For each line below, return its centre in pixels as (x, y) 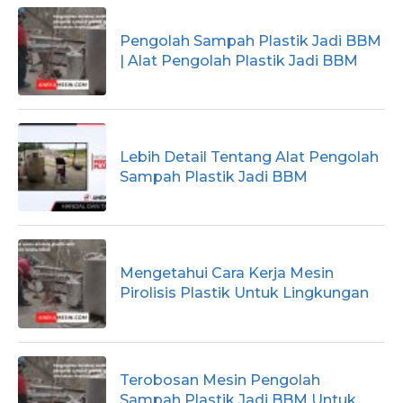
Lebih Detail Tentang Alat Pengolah (250, 157)
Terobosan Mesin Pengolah (220, 380)
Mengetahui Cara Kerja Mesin (227, 273)
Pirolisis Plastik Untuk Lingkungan (245, 293)
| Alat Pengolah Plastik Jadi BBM (239, 60)
